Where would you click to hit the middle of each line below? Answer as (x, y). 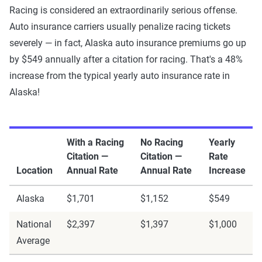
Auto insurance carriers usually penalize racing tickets (120, 27)
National (34, 224)
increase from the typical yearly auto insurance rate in (120, 76)
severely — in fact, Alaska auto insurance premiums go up (128, 43)
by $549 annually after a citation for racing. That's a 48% (126, 59)
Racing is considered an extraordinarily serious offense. (123, 10)
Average (33, 241)
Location (35, 170)
